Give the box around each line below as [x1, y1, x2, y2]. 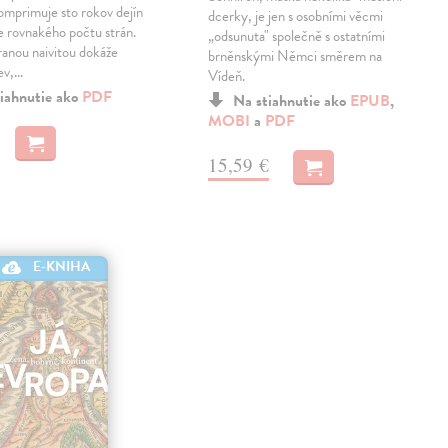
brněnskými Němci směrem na [208, 44, 383, 67]
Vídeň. [208, 64, 246, 87]
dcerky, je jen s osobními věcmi [208, 4, 384, 27]
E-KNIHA [33, 256, 91, 278]
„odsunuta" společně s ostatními [208, 24, 386, 47]
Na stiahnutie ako [233, 88, 351, 113]
